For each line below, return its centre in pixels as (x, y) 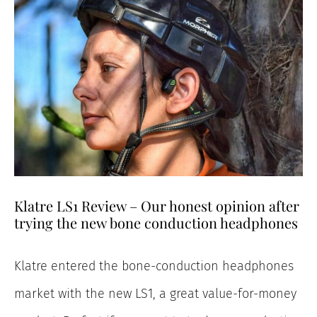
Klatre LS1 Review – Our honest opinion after (157, 206)
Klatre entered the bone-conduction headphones (154, 266)
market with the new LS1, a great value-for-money (155, 294)
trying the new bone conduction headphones (156, 223)
